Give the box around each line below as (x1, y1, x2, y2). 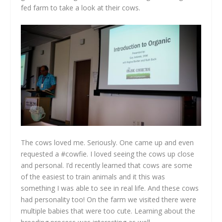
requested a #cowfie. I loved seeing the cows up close (21, 149, 195, 159)
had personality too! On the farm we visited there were (21, 195, 197, 205)
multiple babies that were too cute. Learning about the (21, 206, 196, 216)
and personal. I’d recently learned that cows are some (21, 161, 193, 170)
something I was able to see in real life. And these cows (21, 183, 199, 193)
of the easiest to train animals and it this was (21, 172, 166, 182)
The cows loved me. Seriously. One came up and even (21, 138, 194, 148)
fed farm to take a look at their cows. (21, 3, 141, 13)
